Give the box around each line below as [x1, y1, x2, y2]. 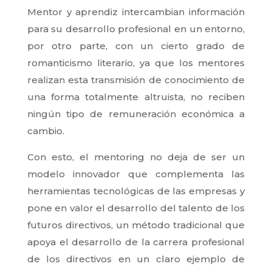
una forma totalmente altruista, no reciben [27, 90, 245, 103]
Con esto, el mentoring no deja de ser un [27, 151, 245, 163]
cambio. [27, 124, 64, 137]
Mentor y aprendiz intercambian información [27, 5, 245, 18]
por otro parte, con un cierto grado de [27, 39, 245, 52]
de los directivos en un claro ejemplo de [27, 253, 245, 265]
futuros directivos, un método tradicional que [27, 219, 245, 231]
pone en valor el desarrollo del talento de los [27, 202, 245, 214]
